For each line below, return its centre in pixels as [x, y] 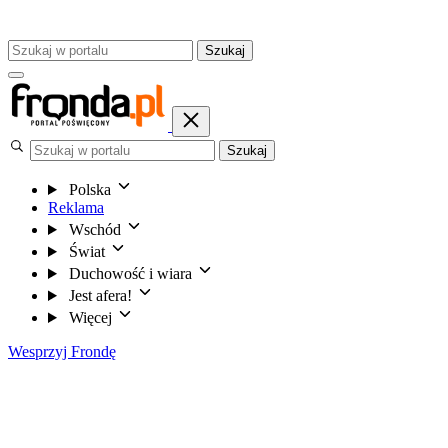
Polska [89, 189]
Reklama [76, 207]
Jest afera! [100, 295]
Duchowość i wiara [130, 273]
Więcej [90, 317]
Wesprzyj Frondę [62, 351]
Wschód [94, 229]
